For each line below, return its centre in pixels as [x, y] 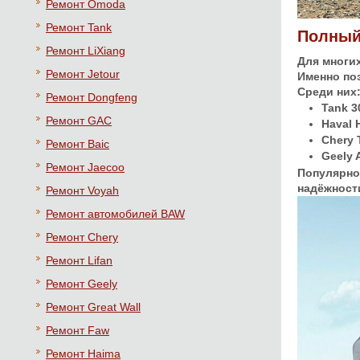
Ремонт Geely [82, 284]
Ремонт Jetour [83, 74]
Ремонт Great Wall [93, 307]
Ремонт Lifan [79, 260]
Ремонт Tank [79, 27]
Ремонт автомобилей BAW [115, 214]
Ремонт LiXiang [86, 51]
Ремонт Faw [78, 330]
